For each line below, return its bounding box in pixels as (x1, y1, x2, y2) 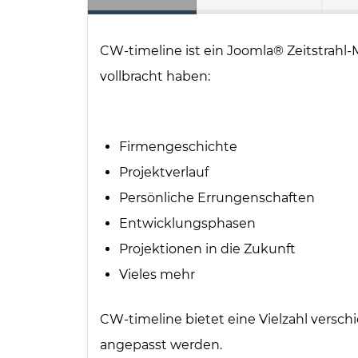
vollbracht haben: (100, 69, 210, 84)
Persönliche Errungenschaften (119, 190, 315, 205)
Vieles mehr (119, 267, 195, 282)
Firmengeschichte (119, 139, 237, 154)
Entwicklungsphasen (119, 216, 256, 231)
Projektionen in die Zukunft (119, 241, 296, 257)
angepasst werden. (100, 337, 222, 352)
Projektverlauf (119, 165, 209, 180)
